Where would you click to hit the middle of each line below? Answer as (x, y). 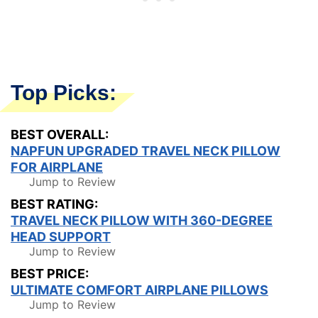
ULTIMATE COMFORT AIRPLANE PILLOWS (139, 290)
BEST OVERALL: (60, 134)
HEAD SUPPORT (61, 236)
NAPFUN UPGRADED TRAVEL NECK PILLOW (146, 150)
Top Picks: (64, 92)
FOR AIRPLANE (57, 167)
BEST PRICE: (50, 273)
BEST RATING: (54, 204)
